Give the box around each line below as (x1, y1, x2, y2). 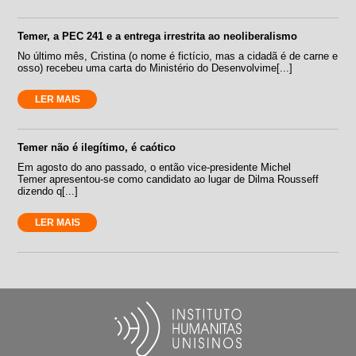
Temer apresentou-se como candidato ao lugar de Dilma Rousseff (17, 172, 319, 185)
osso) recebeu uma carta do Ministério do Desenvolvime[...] (17, 61, 293, 74)
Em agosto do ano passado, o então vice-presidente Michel (17, 161, 292, 173)
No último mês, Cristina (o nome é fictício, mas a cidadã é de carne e (17, 49, 339, 62)
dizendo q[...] (17, 184, 79, 197)
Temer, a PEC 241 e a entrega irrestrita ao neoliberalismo (17, 29, 298, 42)
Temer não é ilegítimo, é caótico (17, 141, 176, 153)
